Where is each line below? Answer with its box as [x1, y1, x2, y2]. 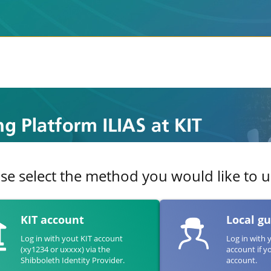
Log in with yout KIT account [21, 232, 123, 244]
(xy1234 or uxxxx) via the [21, 243, 110, 255]
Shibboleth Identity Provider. [21, 254, 125, 266]
